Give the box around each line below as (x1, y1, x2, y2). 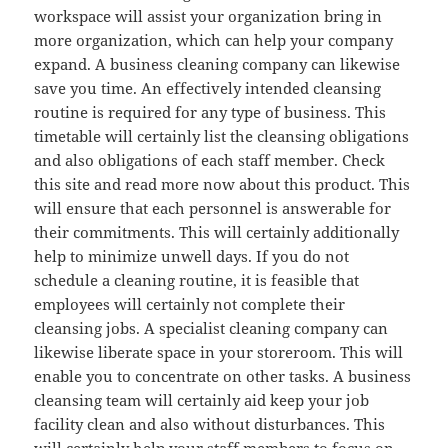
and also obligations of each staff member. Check (34, 150, 386, 171)
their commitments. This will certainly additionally (34, 222, 400, 243)
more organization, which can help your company (34, 30, 394, 51)
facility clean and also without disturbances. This (34, 414, 386, 435)
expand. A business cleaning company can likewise (34, 54, 401, 75)
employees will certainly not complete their (34, 294, 346, 315)
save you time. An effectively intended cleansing (34, 78, 382, 99)
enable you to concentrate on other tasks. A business (34, 366, 412, 387)
